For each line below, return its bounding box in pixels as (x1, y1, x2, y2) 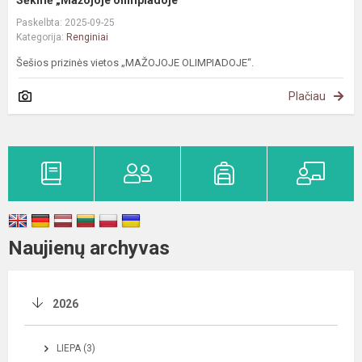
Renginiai (66, 32, 108, 44)
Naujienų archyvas (8, 237, 170, 260)
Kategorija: (16, 32, 66, 44)
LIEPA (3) (57, 343, 95, 355)
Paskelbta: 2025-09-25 (16, 17, 115, 29)
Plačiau (288, 90, 326, 103)
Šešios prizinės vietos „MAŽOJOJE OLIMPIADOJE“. (16, 57, 254, 69)
